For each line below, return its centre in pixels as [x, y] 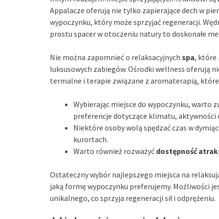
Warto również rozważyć [115, 151]
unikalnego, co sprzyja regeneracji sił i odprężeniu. [133, 198]
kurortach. [91, 140]
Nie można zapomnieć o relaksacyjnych [116, 57]
